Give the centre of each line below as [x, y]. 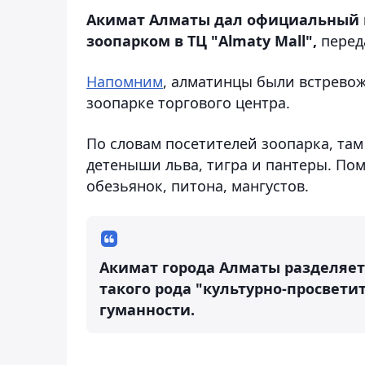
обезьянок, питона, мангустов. [198, 185]
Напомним [125, 81]
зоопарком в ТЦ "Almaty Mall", [202, 40]
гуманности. [147, 309]
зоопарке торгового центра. [188, 102]
